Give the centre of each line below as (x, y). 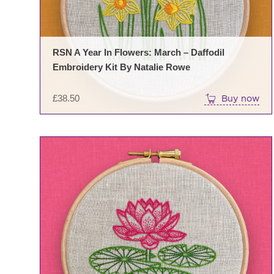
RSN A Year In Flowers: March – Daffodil (139, 52)
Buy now (241, 98)
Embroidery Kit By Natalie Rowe (121, 67)
